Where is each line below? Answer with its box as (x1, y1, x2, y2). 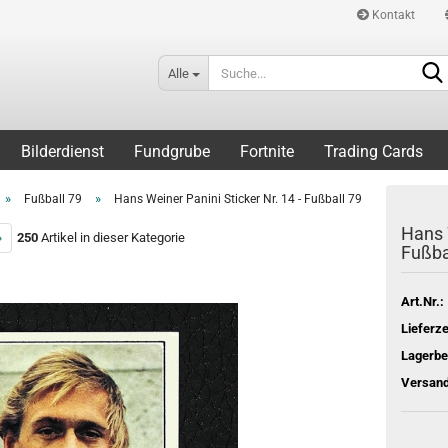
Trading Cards (324, 142, 423, 161)
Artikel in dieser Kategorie (38, 230, 185, 245)
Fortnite (240, 142, 294, 161)
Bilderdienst (21, 142, 104, 161)
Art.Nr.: (400, 293, 444, 309)
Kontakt (369, 8, 415, 22)
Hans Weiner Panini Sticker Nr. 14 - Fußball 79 (114, 192, 362, 206)
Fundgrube (134, 142, 210, 161)
